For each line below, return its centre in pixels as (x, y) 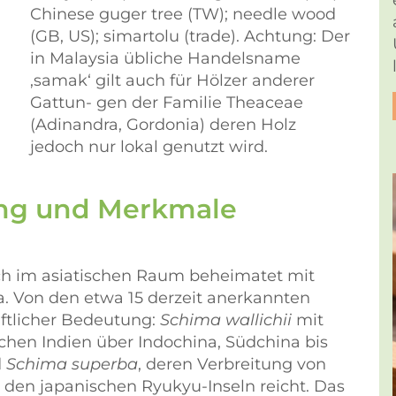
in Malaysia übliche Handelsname (165, 58)
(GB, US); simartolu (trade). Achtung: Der (190, 36)
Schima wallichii (228, 320)
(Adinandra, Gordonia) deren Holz (163, 125)
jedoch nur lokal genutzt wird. (149, 147)
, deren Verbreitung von (232, 364)
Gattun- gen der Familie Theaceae (167, 103)
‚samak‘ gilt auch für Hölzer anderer (172, 80)
